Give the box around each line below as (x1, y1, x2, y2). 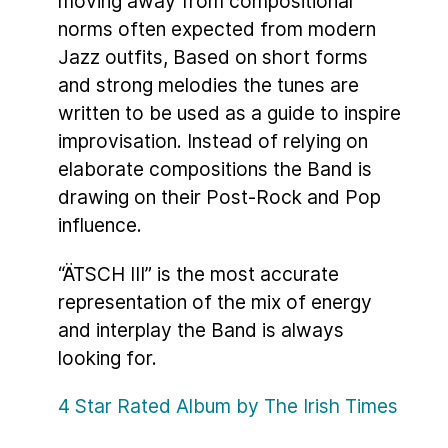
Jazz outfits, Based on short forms (58, 44, 368, 69)
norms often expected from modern (58, 16, 376, 41)
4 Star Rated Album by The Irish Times (58, 394, 398, 419)
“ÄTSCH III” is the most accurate (58, 261, 339, 286)
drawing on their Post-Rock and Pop (58, 184, 381, 209)
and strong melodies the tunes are (58, 72, 359, 97)
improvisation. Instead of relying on (58, 128, 368, 153)
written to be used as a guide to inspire (58, 100, 401, 125)
